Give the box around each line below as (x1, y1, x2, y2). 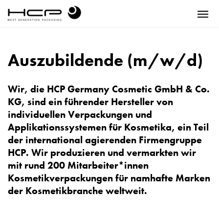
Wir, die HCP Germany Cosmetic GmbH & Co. (8, 83, 210, 95)
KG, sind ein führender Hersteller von (8, 95, 173, 108)
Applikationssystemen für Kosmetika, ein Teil (8, 121, 209, 133)
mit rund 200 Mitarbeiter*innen (8, 159, 149, 172)
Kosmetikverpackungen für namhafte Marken (8, 172, 210, 184)
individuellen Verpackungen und (8, 108, 152, 121)
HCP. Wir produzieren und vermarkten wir (8, 146, 196, 159)
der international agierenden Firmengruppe (8, 133, 202, 146)
